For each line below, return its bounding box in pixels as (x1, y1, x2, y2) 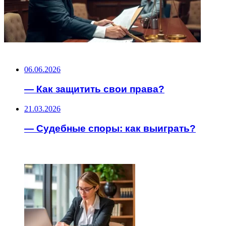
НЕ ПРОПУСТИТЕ (4, 45, 72, 57)
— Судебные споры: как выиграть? (24, 123, 196, 134)
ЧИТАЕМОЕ (4, 144, 49, 156)
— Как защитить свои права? (24, 84, 164, 95)
